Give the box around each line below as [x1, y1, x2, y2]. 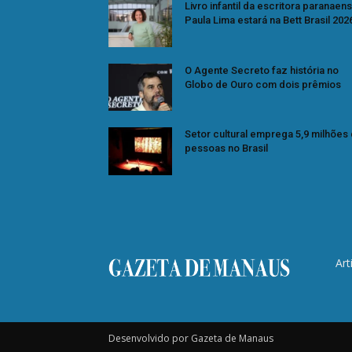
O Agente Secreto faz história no [185, 64, 339, 76]
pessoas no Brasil [185, 142, 268, 155]
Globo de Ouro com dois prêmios [185, 78, 341, 90]
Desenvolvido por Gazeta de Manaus [108, 332, 273, 346]
